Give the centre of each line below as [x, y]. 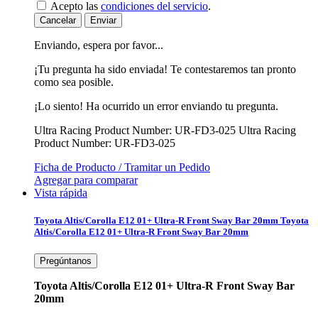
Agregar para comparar [86, 180]
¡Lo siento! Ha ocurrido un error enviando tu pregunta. [156, 106]
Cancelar [58, 20]
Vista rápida [61, 192]
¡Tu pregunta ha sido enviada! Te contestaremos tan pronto [165, 69]
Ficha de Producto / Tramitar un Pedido [122, 167]
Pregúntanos [66, 261]
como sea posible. [74, 82]
